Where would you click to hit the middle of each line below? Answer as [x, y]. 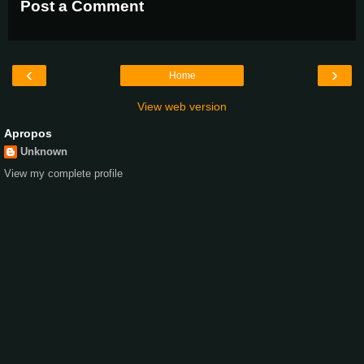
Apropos [28, 134]
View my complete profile [63, 173]
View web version [182, 107]
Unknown [44, 152]
